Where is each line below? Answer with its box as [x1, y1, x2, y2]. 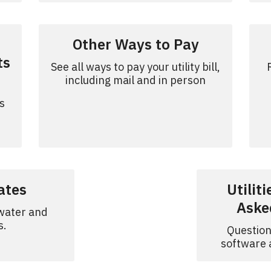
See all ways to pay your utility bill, [51, 60, 220, 74]
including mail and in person [65, 73, 206, 87]
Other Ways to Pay [72, 34, 199, 54]
